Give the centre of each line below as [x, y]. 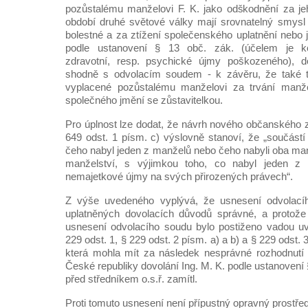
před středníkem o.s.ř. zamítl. [131, 279]
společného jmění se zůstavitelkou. [144, 100]
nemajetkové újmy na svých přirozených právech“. [179, 176]
